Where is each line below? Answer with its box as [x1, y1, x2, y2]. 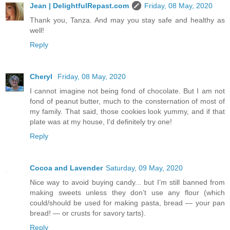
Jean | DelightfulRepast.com [30, 1, 129, 10]
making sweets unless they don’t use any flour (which [30, 188, 225, 197]
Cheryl [30, 72, 54, 81]
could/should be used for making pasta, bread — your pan [30, 198, 225, 207]
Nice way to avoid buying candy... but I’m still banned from [30, 178, 225, 186]
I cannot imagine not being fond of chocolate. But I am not [30, 86, 225, 95]
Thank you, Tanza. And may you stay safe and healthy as [30, 15, 225, 24]
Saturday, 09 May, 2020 [106, 163, 183, 172]
